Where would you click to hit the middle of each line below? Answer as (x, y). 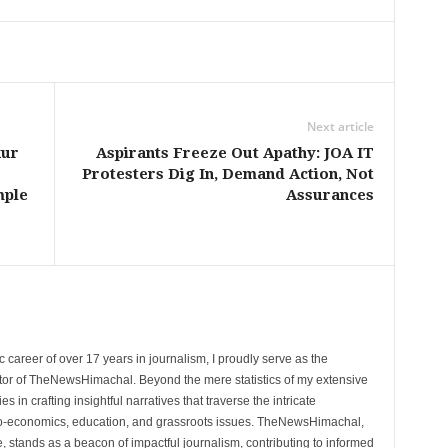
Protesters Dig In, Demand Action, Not (227, 173)
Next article (340, 126)
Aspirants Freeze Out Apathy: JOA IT (234, 152)
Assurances (329, 194)
